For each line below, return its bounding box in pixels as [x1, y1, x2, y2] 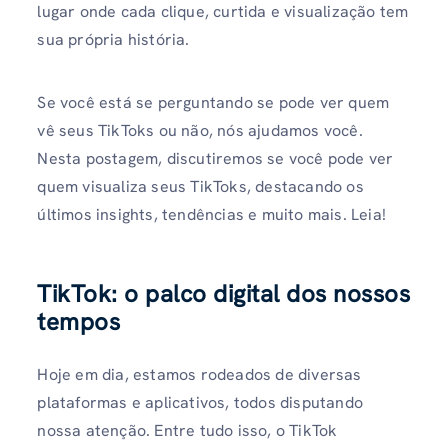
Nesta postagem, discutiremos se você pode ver [37, 148, 394, 170]
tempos [37, 305, 121, 337]
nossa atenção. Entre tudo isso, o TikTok [37, 419, 338, 441]
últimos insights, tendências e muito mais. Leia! [37, 204, 386, 226]
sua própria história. [37, 29, 194, 51]
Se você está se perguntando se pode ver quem [37, 92, 390, 114]
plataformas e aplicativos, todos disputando [37, 391, 363, 413]
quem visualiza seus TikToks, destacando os [37, 176, 364, 198]
